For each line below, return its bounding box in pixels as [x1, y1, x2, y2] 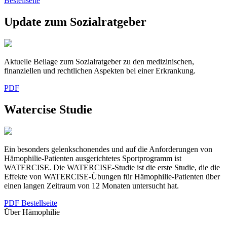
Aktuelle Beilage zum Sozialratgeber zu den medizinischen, [4, 57, 194, 66]
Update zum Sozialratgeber [4, 15, 146, 28]
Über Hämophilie [4, 207, 60, 216]
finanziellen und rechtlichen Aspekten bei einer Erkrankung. [4, 66, 196, 75]
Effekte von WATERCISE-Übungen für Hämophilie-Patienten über [4, 172, 220, 181]
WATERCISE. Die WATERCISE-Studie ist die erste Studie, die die [4, 163, 220, 172]
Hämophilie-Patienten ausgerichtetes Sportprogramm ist [4, 154, 181, 163]
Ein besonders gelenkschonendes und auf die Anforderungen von [4, 144, 212, 154]
